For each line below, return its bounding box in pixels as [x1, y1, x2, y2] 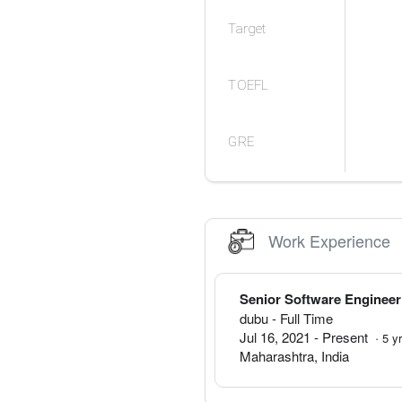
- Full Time [268, 309, 334, 328]
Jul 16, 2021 [240, 328, 311, 347]
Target [228, 20, 267, 37]
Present [322, 328, 369, 347]
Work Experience [268, 229, 391, 253]
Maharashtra [240, 346, 315, 366]
